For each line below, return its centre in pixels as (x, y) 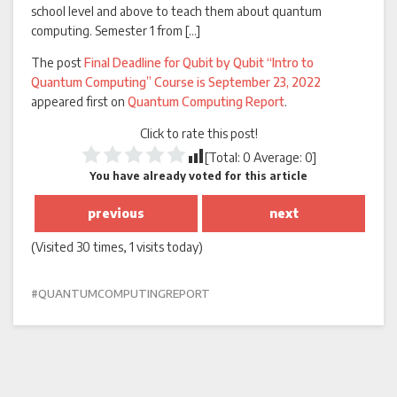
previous (117, 213)
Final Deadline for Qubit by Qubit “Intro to (199, 62)
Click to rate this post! (198, 133)
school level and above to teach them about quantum (176, 11)
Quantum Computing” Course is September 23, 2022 (176, 82)
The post (58, 62)
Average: (278, 157)
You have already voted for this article (198, 176)
